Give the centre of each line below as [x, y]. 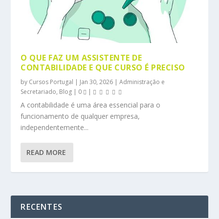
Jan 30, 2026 [97, 82]
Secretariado [39, 91]
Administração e [142, 82]
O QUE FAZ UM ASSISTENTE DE [81, 57]
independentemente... [55, 127]
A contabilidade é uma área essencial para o [91, 105]
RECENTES [42, 207]
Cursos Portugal [51, 82]
